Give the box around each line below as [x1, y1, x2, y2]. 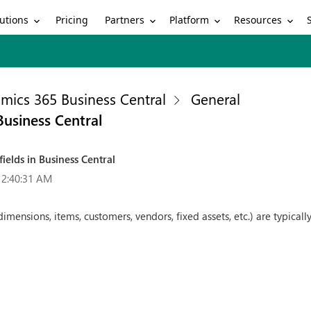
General [191, 89, 241, 108]
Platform [169, 12, 210, 26]
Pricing [56, 13, 89, 26]
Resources [234, 12, 283, 26]
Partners [105, 12, 145, 26]
